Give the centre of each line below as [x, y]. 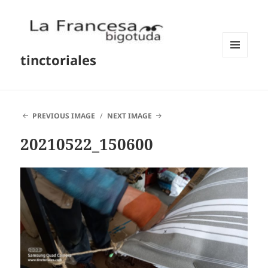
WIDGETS [240, 82]
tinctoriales [59, 60]
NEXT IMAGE [130, 116]
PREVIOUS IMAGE [63, 116]
